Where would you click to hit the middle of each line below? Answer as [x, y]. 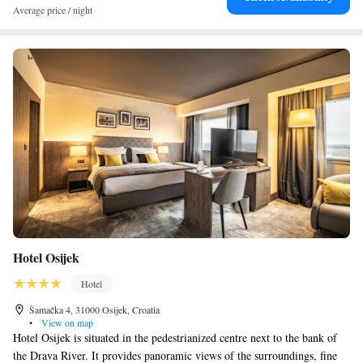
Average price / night [53, 10]
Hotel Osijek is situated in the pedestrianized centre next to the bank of [175, 337]
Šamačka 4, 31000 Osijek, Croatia [94, 310]
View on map [66, 322]
